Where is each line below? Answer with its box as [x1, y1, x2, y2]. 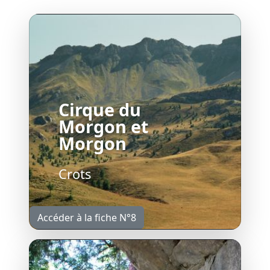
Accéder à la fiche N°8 [37, 211, 136, 224]
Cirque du [58, 98, 141, 121]
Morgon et [58, 115, 148, 138]
